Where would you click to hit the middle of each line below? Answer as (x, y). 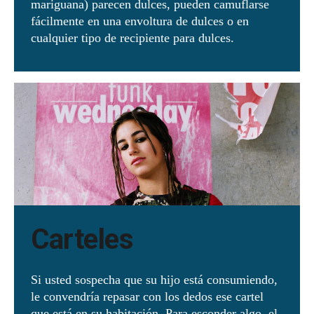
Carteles (86, 240)
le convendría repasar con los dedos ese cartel (147, 297)
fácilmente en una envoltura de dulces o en (140, 21)
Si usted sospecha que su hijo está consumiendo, (154, 280)
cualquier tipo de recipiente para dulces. (134, 38)
